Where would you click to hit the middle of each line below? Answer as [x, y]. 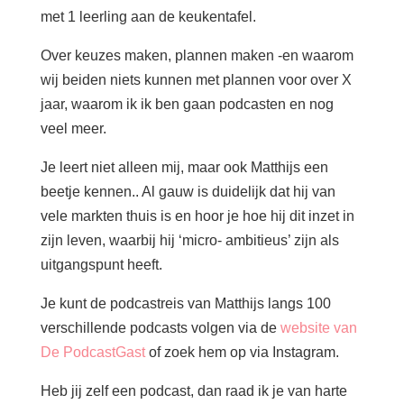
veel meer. [73, 129]
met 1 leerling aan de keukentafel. [148, 17]
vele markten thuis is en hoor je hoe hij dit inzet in [197, 216]
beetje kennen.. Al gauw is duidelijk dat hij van [188, 192]
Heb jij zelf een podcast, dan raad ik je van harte [193, 391]
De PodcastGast [92, 352]
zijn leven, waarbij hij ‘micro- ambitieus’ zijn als [189, 240]
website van [318, 328]
